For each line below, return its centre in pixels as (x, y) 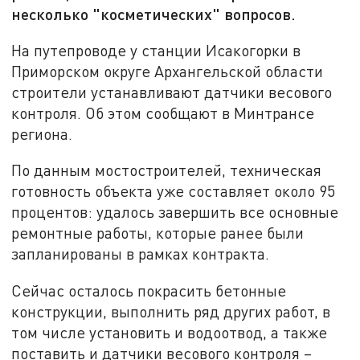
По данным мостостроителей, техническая (167, 170)
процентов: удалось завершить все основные (175, 212)
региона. (42, 133)
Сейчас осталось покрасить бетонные (149, 291)
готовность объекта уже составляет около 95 (174, 191)
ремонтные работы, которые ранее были (158, 233)
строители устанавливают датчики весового (172, 92)
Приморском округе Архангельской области (168, 71)
